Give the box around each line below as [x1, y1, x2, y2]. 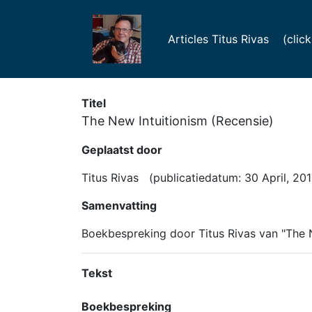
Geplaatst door [81, 143, 162, 157]
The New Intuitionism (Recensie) [81, 114, 274, 128]
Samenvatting [81, 198, 157, 212]
